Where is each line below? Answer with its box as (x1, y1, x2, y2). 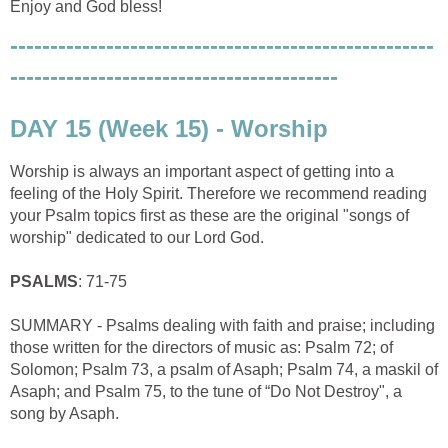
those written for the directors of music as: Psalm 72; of (10, 338, 393, 356)
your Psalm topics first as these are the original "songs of (10, 206, 409, 224)
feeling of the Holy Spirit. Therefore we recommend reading (10, 184, 427, 202)
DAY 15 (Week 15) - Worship (10, 114, 328, 142)
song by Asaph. (10, 404, 119, 422)
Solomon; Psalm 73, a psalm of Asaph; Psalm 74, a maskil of (10, 360, 438, 378)
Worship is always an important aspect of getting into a (10, 162, 394, 180)
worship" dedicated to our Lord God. (10, 228, 264, 246)
